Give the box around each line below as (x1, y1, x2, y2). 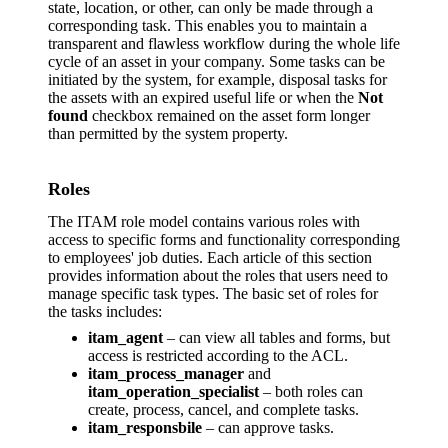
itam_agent (88, 329, 163, 347)
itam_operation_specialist (88, 383, 259, 401)
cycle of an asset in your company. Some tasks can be (48, 52, 385, 70)
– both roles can (259, 383, 363, 401)
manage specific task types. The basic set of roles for (48, 285, 378, 303)
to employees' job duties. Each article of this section (48, 249, 372, 267)
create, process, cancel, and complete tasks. (88, 401, 359, 419)
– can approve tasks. (202, 419, 334, 437)
